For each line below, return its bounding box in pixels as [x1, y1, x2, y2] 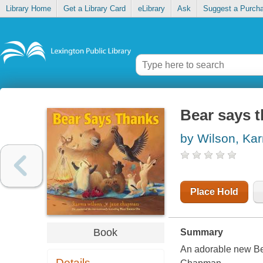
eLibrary [137, 4, 165, 14]
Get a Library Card [63, 4, 126, 14]
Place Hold [190, 187, 238, 197]
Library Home [5, 4, 51, 14]
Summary [180, 227, 223, 238]
